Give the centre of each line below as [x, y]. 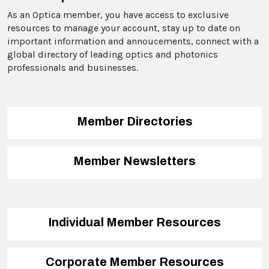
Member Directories [134, 122]
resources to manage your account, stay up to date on [124, 28]
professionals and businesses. [74, 68]
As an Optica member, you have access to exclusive [118, 15]
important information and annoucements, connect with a [133, 41]
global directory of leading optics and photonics [113, 55]
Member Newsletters [134, 161]
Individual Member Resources [134, 222]
